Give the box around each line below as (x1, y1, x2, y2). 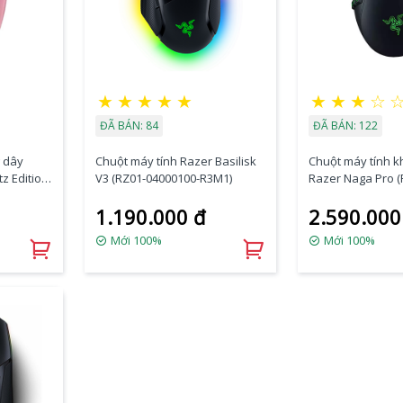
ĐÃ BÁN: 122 (313, 117, 378, 133)
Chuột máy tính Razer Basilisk (94, 152, 256, 169)
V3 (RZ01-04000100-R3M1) (94, 169, 232, 186)
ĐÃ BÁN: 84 (99, 117, 158, 133)
